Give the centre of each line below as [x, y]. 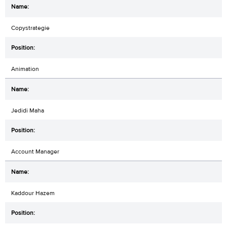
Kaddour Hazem [33, 193]
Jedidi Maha [28, 110]
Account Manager [35, 151]
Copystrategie [30, 28]
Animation [25, 69]
